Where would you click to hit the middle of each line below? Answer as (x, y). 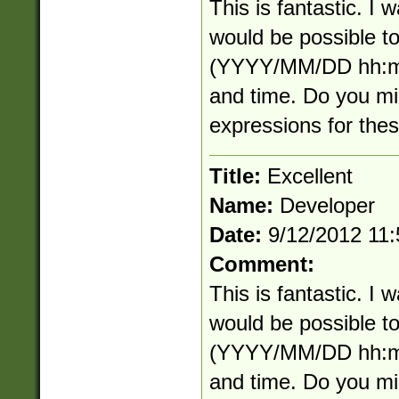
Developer (327, 205)
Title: (238, 175)
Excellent (309, 175)
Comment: (261, 264)
